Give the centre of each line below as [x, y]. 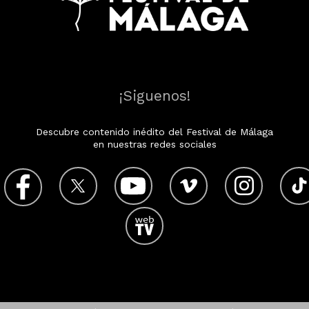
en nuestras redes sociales [154, 144]
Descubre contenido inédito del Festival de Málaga [154, 132]
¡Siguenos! [154, 96]
